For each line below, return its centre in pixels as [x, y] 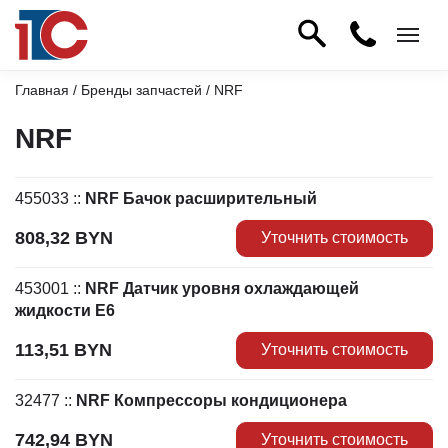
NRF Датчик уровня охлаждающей [222, 288]
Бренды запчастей [141, 90]
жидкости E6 [65, 310]
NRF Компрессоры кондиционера [211, 400]
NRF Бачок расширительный [201, 198]
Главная [42, 90]
